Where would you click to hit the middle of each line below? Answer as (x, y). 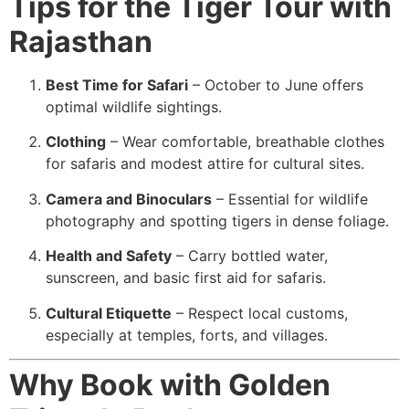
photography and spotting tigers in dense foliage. (217, 220)
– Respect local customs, (260, 313)
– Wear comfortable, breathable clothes (245, 142)
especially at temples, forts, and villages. (187, 335)
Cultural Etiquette (109, 313)
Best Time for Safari (117, 84)
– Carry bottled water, (250, 256)
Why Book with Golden (170, 384)
